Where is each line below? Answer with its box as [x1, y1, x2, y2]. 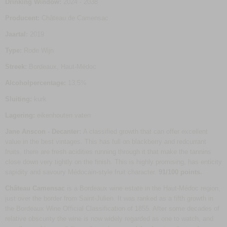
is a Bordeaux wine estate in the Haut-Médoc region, [65, 184, 220, 192]
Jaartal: [5, 30, 28, 38]
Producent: [5, 14, 40, 22]
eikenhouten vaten [35, 111, 91, 119]
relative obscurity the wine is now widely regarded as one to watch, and [5, 215, 213, 222]
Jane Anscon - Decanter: [5, 128, 83, 135]
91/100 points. [159, 168, 202, 176]
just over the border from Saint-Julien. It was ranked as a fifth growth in [5, 195, 213, 202]
